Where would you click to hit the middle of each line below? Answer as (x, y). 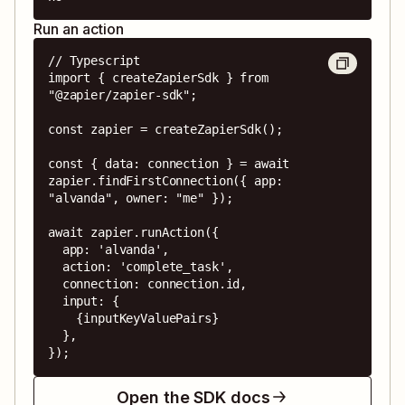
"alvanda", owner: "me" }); (141, 198)
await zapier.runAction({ (133, 232)
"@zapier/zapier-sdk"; (123, 94)
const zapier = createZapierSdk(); (165, 129)
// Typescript (94, 60)
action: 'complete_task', (55, 266)
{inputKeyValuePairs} (62, 318)
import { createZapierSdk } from (158, 77)
